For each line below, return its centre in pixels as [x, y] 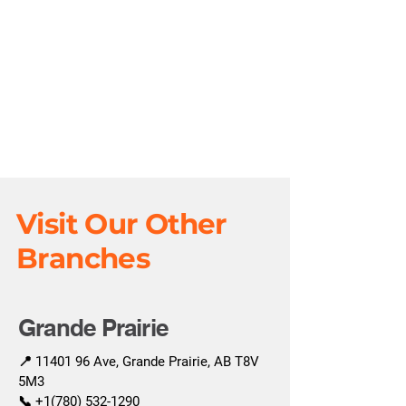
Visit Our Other [121, 224]
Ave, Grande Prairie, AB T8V [174, 362]
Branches [83, 258]
